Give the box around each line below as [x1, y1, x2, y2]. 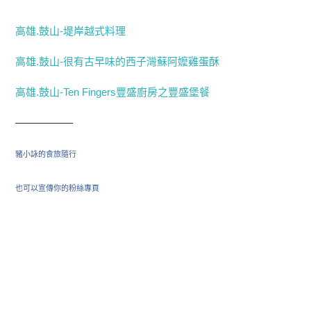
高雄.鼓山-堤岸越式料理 [15, 25, 126, 37]
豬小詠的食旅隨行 [15, 150, 77, 158]
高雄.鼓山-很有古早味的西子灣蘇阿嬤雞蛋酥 [15, 56, 220, 67]
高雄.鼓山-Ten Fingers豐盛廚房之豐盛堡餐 [15, 86, 210, 98]
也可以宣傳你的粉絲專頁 [15, 184, 100, 192]
